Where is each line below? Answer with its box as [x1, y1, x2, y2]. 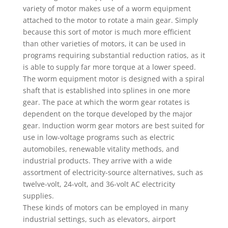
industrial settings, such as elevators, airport [22, 214, 176, 224]
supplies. [22, 191, 54, 201]
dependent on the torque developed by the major [22, 109, 192, 119]
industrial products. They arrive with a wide [22, 156, 172, 165]
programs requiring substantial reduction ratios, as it [22, 50, 205, 60]
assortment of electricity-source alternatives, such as [22, 167, 203, 177]
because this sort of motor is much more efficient [22, 27, 191, 37]
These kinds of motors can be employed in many [22, 203, 188, 212]
